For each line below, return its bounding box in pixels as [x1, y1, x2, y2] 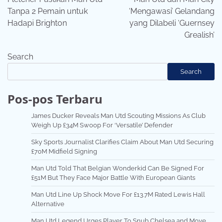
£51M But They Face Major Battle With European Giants [31, 174, 195, 182]
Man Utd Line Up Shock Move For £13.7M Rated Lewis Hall [31, 191, 205, 199]
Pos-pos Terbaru [7, 91, 103, 108]
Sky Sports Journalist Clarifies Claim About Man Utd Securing [31, 138, 214, 146]
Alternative [31, 200, 64, 208]
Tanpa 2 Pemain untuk [7, 6, 88, 16]
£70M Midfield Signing [31, 148, 97, 156]
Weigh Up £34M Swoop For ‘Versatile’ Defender [31, 121, 173, 129]
